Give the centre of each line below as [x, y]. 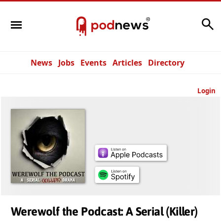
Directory [166, 63]
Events [93, 63]
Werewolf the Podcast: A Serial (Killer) [104, 211]
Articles [127, 63]
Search [186, 21]
